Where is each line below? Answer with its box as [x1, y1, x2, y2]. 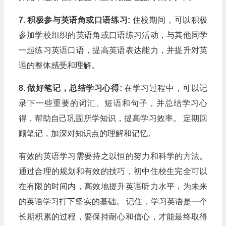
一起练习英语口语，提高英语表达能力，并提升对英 [18, 45, 208, 54]
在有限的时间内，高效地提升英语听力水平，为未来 [18, 182, 208, 191]
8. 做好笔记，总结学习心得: [18, 83, 122, 92]
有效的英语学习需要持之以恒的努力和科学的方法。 [18, 151, 208, 160]
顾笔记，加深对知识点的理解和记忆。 [18, 129, 156, 138]
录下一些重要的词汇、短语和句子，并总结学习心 [18, 98, 208, 107]
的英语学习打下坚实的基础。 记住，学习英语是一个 [18, 197, 208, 206]
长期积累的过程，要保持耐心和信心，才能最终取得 [18, 212, 208, 221]
